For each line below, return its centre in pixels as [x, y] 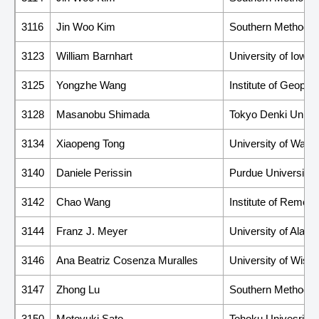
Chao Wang [83, 202]
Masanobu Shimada [103, 114]
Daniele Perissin [94, 172]
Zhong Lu [78, 289]
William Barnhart [94, 56]
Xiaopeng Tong [90, 143]
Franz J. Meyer [92, 231]
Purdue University [271, 172]
